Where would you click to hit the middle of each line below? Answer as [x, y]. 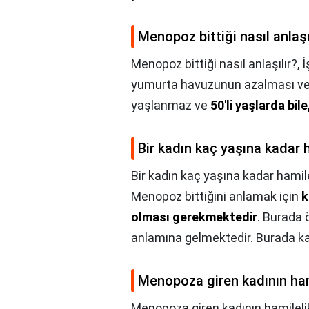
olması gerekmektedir [194, 217]
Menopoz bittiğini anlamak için [216, 197]
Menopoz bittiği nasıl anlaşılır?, [217, 64]
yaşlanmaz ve [171, 106]
